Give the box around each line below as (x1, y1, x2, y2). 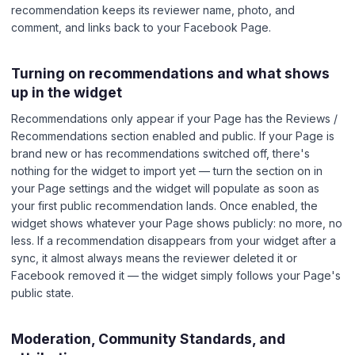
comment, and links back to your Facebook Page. (11, 20, 271, 34)
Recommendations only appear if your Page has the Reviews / (11, 112, 338, 126)
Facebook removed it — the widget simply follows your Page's (11, 269, 341, 283)
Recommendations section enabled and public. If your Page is (11, 129, 334, 143)
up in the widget (11, 83, 122, 101)
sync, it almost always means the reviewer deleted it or (11, 251, 297, 265)
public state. (11, 286, 74, 300)
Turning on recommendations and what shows (11, 64, 330, 82)
